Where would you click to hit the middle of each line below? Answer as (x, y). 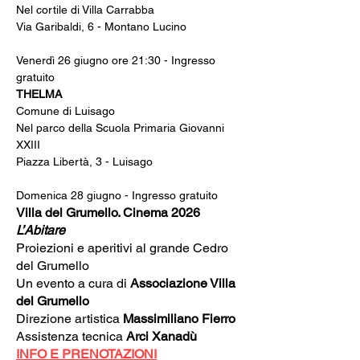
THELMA (39, 94)
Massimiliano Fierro (179, 319)
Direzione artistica (70, 319)
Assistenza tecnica (71, 336)
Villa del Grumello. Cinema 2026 (108, 213)
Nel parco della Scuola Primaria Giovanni (122, 128)
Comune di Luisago (65, 111)
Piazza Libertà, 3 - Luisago (84, 162)
